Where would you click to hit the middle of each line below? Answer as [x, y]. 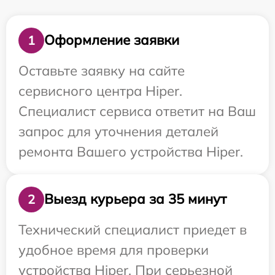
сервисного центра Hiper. [100, 91]
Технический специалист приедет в [133, 229]
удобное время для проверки [114, 250]
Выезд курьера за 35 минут [135, 199]
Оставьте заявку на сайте [102, 70]
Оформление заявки [112, 40]
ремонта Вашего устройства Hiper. [131, 151]
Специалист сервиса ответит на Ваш [137, 111]
